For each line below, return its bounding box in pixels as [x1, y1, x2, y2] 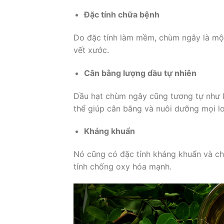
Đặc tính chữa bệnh [83, 9, 159, 20]
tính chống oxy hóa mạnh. [73, 161, 171, 172]
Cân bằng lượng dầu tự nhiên [83, 67, 196, 78]
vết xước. [73, 45, 109, 55]
